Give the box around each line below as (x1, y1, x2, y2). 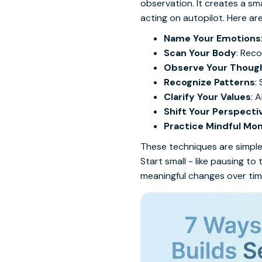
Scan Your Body (164, 47, 236, 59)
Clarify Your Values (164, 91, 251, 103)
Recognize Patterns (164, 76, 255, 88)
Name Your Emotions (164, 32, 261, 44)
